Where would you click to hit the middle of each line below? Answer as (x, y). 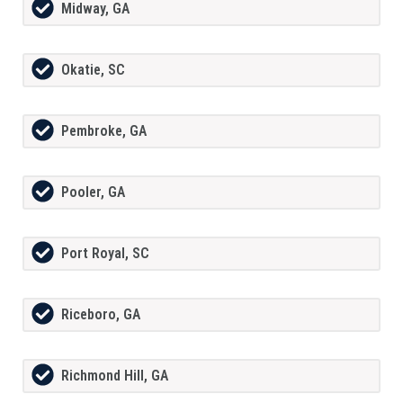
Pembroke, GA (104, 131)
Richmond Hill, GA (115, 376)
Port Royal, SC (105, 254)
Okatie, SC (93, 70)
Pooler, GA (93, 193)
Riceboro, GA (101, 315)
